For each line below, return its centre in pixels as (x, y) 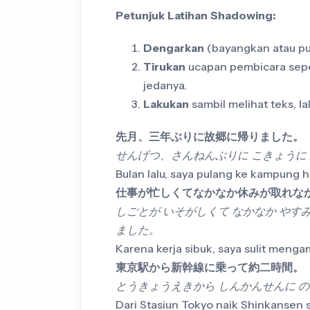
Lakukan (166, 104)
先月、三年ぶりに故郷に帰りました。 (210, 137)
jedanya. (165, 85)
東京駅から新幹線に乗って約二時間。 (210, 267)
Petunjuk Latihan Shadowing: (195, 16)
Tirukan (164, 67)
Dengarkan (174, 48)
